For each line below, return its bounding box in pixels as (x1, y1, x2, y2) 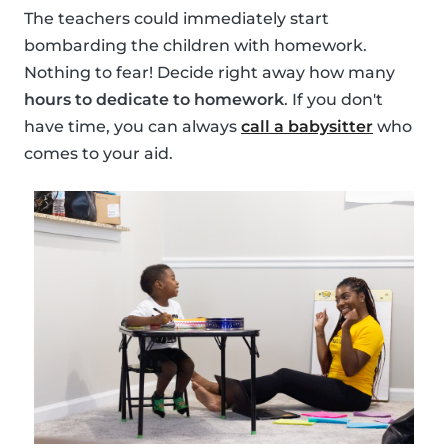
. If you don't (284, 89, 383, 109)
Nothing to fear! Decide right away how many (24, 62, 395, 82)
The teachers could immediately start (24, 8, 329, 28)
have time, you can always (24, 116, 241, 136)
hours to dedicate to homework (24, 89, 284, 109)
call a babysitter (241, 116, 373, 136)
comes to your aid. (24, 143, 173, 163)
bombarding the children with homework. (24, 35, 367, 55)
